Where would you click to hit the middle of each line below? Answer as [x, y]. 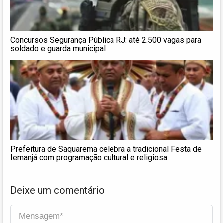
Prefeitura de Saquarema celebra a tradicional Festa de [106, 149]
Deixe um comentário [57, 190]
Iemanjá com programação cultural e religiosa [89, 157]
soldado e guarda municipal [58, 48]
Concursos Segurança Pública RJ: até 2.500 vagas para [106, 40]
